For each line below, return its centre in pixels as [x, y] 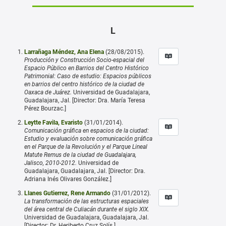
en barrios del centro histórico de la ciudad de [84, 84]
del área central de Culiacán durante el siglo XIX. [87, 209]
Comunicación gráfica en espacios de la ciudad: [87, 130]
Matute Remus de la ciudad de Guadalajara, [80, 155]
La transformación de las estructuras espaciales [87, 201]
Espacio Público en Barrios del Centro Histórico [87, 68]
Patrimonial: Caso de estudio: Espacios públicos [88, 76]
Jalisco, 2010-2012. [50, 163]
